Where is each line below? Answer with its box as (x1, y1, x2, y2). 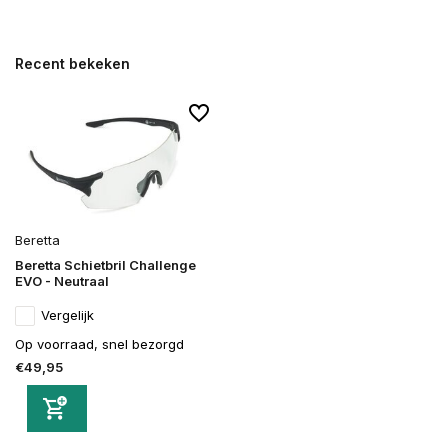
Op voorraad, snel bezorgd (15, 336, 184, 353)
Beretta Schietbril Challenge (15, 257, 196, 274)
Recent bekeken (15, 55, 130, 72)
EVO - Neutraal (15, 273, 109, 290)
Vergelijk (41, 307, 94, 324)
